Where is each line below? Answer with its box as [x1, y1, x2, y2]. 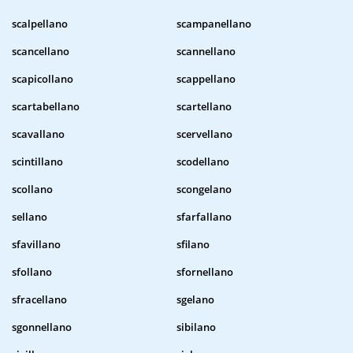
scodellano [176, 154, 229, 169]
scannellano [176, 44, 236, 59]
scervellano [176, 127, 232, 142]
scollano [12, 182, 53, 197]
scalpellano [12, 17, 68, 32]
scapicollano [12, 72, 73, 87]
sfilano [176, 237, 210, 252]
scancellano [12, 44, 69, 59]
